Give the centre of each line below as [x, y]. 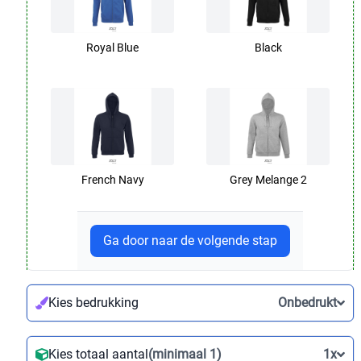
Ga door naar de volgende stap [190, 240]
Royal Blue [112, 47]
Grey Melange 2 [268, 179]
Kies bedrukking [93, 302]
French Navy [112, 179]
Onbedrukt [307, 302]
